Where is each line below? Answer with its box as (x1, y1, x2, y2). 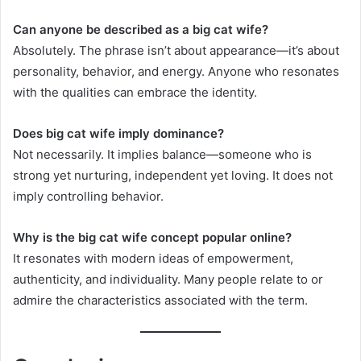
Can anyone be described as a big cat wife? (13, 21, 268, 37)
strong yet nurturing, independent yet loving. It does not (13, 167, 333, 183)
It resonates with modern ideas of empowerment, (13, 250, 293, 266)
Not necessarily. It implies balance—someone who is (13, 146, 312, 162)
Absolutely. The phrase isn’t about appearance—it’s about (13, 42, 339, 58)
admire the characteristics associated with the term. (13, 292, 308, 308)
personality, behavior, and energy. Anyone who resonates (13, 63, 339, 79)
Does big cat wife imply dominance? (13, 125, 224, 141)
